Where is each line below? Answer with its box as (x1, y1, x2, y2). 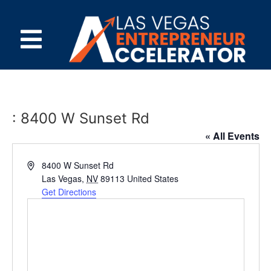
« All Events (204, 129, 260, 143)
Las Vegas (42, 172, 82, 184)
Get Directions (42, 186, 97, 198)
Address (26, 158, 58, 171)
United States (127, 172, 179, 184)
